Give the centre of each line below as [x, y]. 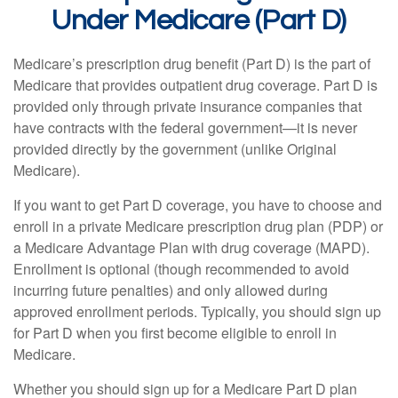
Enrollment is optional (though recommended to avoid [181, 269]
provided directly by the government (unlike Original [175, 149]
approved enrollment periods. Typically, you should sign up [197, 311]
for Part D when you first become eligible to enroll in [175, 333]
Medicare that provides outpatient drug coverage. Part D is [195, 85]
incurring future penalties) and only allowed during [171, 290]
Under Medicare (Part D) [199, 21]
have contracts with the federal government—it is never [185, 127]
